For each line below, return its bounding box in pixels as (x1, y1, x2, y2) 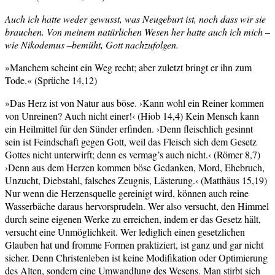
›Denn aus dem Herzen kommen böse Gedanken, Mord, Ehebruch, (5, 160, 265, 174)
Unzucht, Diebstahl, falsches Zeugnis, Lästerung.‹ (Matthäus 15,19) (5, 173, 267, 187)
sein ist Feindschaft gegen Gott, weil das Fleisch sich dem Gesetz (5, 134, 257, 148)
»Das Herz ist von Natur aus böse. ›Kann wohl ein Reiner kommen (5, 96, 264, 109)
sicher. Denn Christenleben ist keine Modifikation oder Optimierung (5, 250, 268, 264)
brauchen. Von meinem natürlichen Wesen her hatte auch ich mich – (5, 25, 270, 38)
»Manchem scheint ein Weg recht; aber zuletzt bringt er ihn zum (5, 60, 252, 74)
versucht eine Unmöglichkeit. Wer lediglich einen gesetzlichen (5, 225, 245, 238)
